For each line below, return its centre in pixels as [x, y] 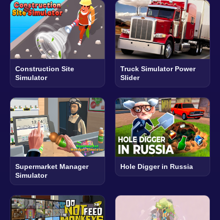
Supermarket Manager [52, 167]
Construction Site [45, 69]
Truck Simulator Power [158, 69]
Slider [130, 78]
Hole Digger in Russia [157, 167]
